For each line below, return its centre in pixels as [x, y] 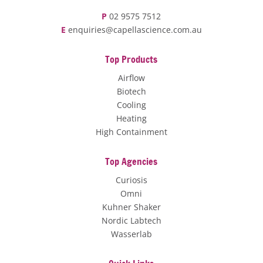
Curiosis [131, 180]
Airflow [131, 77]
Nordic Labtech [131, 220]
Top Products [131, 59]
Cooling [131, 104]
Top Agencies [131, 161]
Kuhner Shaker [131, 207]
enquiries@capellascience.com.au [135, 29]
